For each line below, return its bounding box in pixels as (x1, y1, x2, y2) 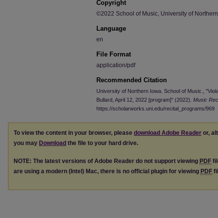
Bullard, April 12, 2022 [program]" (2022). (96, 97, 193, 103)
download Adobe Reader (134, 129, 201, 136)
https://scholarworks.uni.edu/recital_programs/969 (96, 106, 215, 111)
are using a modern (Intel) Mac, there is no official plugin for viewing (14, 167, 200, 175)
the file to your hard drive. (66, 140, 138, 146)
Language (96, 25, 126, 32)
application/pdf (96, 62, 135, 69)
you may (14, 140, 39, 146)
